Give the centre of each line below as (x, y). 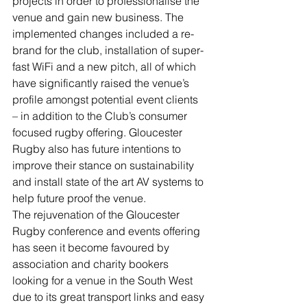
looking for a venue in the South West (104, 280)
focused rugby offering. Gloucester (99, 132)
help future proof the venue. (79, 198)
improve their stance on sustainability (105, 165)
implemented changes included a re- (103, 34)
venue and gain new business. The (99, 17)
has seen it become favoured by (92, 247)
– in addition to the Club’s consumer (101, 116)
